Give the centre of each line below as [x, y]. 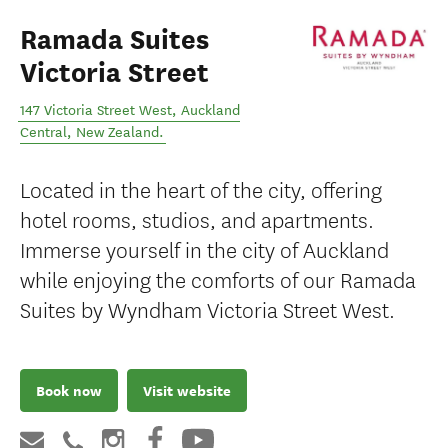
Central [43, 132]
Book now [69, 390]
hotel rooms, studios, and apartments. [197, 218]
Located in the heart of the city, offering [201, 188]
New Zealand [117, 132]
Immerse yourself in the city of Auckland [204, 248]
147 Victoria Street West [96, 110]
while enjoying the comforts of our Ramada [218, 278]
